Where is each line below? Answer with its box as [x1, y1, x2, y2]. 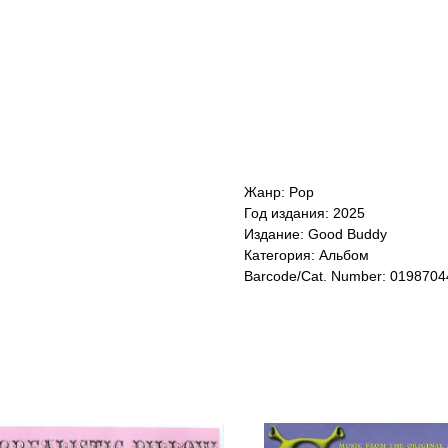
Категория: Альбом [244, 246, 369, 263]
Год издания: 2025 [244, 204, 365, 221]
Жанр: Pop [244, 183, 314, 200]
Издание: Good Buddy [244, 225, 387, 242]
